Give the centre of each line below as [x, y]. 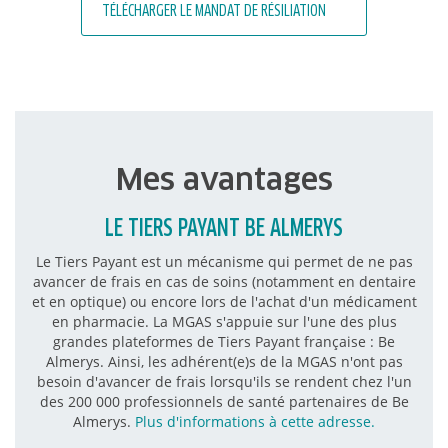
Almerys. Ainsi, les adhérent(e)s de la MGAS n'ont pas [224, 361]
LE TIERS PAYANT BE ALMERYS [224, 228]
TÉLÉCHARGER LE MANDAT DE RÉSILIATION [214, 11]
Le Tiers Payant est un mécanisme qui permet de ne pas [224, 261]
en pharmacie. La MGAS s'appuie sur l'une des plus [224, 321]
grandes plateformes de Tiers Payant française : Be [224, 341]
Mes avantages [224, 178]
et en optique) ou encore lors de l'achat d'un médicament [224, 301]
